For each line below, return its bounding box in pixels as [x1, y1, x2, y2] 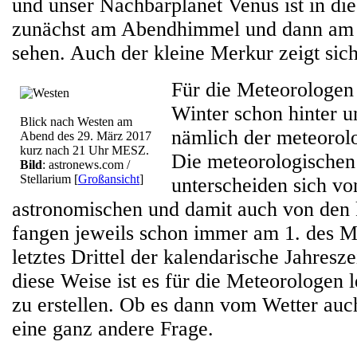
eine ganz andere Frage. [12, 317, 214, 340]
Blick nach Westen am [20, 115, 132, 128]
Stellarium [20, 172, 71, 186]
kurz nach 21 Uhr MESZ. [20, 143, 149, 157]
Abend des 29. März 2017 [20, 129, 151, 143]
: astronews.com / [42, 158, 130, 171]
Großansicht [78, 172, 139, 186]
